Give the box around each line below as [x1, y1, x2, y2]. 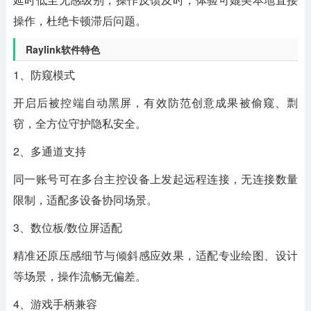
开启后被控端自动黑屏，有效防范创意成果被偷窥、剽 [12, 94, 299, 111]
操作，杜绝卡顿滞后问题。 [12, 12, 146, 29]
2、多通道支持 [12, 143, 86, 160]
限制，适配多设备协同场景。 [12, 192, 158, 208]
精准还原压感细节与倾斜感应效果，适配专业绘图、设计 [12, 247, 299, 264]
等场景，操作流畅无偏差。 [12, 268, 146, 285]
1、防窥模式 [12, 67, 75, 83]
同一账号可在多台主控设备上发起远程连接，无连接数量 [12, 171, 299, 187]
